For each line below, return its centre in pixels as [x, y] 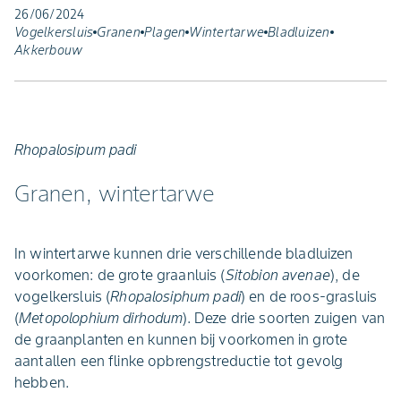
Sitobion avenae [277, 275]
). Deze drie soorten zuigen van [284, 318]
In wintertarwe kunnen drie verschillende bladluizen [184, 253]
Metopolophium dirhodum [101, 318]
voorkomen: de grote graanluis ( [120, 275]
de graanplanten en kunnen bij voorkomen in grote [181, 339]
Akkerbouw [49, 50]
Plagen [165, 32]
